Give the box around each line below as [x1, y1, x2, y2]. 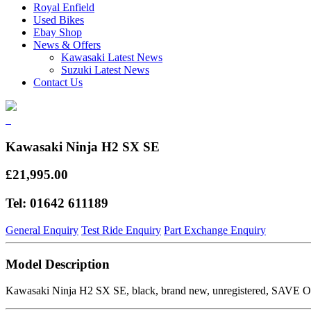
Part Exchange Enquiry [164, 224, 266, 236]
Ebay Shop [33, 26, 82, 38]
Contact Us [33, 76, 83, 88]
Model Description [6, 256, 110, 271]
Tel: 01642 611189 [6, 196, 108, 211]
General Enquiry [6, 224, 78, 236]
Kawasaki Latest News [61, 51, 162, 63]
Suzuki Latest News [61, 64, 149, 76]
